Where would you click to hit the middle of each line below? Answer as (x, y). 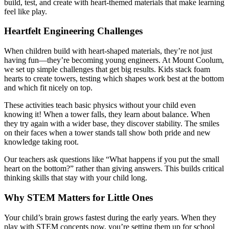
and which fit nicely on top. (48, 88)
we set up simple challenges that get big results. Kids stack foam (107, 70)
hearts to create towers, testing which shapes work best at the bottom (114, 79)
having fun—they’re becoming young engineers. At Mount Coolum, (114, 60)
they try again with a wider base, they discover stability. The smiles (112, 124)
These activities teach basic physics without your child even (100, 105)
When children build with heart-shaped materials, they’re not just (108, 51)
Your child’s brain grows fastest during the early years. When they (110, 217)
